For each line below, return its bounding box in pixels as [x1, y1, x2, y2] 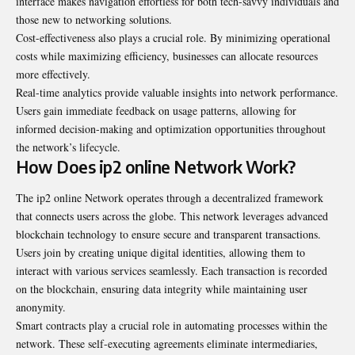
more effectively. [16, 66, 90, 82]
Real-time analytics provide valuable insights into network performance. [16, 84, 338, 100]
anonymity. [16, 300, 66, 315]
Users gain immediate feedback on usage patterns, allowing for [16, 102, 296, 118]
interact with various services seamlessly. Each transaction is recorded [16, 263, 327, 279]
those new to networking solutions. [16, 11, 172, 27]
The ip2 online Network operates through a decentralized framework [16, 190, 323, 206]
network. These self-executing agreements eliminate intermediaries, [16, 336, 318, 352]
